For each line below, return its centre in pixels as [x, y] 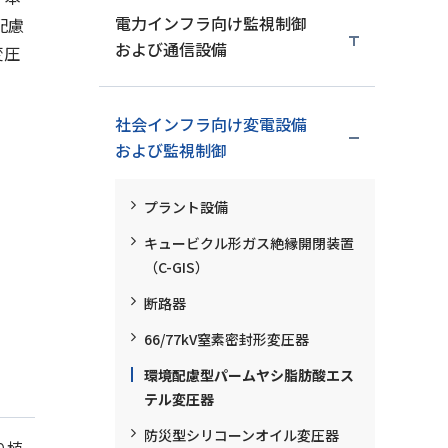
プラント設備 [185, 207]
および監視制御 [170, 150]
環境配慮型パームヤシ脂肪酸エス [248, 375]
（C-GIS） [176, 267]
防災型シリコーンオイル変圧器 [241, 435]
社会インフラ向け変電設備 [210, 124]
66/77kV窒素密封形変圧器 [226, 339]
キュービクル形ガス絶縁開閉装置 [248, 243]
